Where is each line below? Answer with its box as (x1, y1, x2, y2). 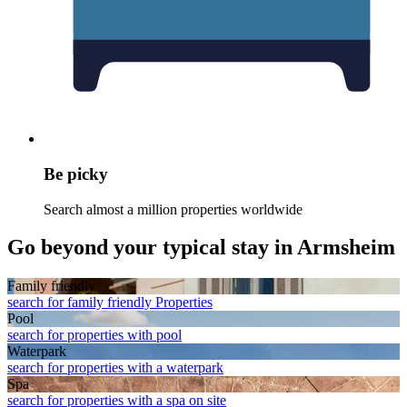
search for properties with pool (7, 327, 182, 343)
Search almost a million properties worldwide (44, 201, 303, 217)
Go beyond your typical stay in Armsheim (7, 235, 395, 260)
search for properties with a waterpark (7, 360, 223, 376)
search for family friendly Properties (7, 294, 213, 311)
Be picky (44, 164, 108, 184)
